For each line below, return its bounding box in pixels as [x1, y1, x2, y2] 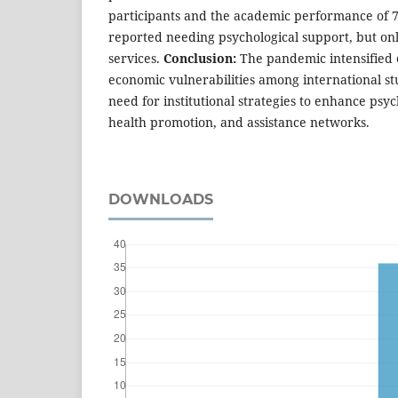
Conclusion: [163, 50, 236, 68]
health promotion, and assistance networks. [108, 114, 373, 131]
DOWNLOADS [108, 191, 213, 209]
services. [108, 50, 163, 68]
